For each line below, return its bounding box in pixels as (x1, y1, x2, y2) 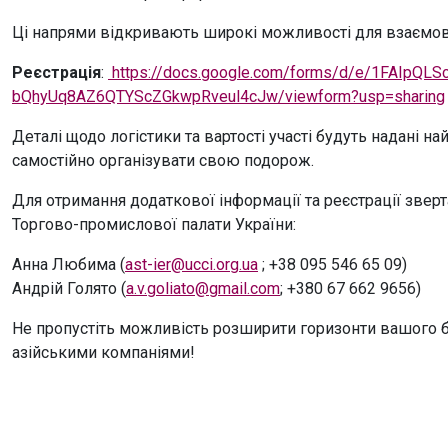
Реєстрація (12, 63, 101, 82)
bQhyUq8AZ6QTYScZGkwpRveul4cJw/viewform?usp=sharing (12, 87, 445, 106)
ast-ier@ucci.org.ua (125, 255, 258, 274)
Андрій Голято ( (12, 279, 126, 298)
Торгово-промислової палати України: (12, 215, 296, 234)
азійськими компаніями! (12, 343, 195, 362)
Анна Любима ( (12, 255, 125, 274)
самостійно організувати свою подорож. (12, 151, 314, 170)
